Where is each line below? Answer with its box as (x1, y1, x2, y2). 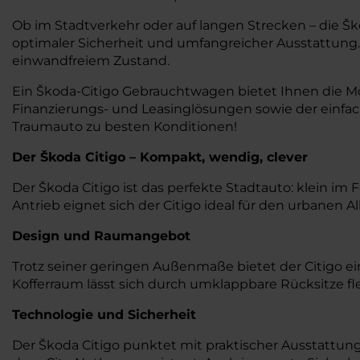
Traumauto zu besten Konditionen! (12, 119, 237, 134)
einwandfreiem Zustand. (12, 53, 170, 68)
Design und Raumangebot (12, 228, 190, 243)
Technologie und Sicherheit (12, 307, 196, 322)
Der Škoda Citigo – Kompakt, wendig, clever (12, 149, 308, 165)
